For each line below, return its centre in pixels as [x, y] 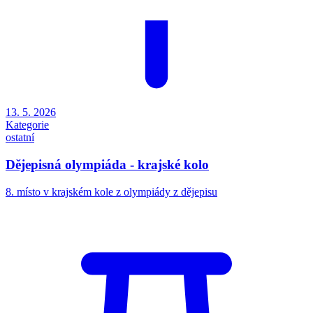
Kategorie [27, 125]
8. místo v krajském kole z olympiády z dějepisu [111, 191]
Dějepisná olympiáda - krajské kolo [107, 165]
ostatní [20, 138]
